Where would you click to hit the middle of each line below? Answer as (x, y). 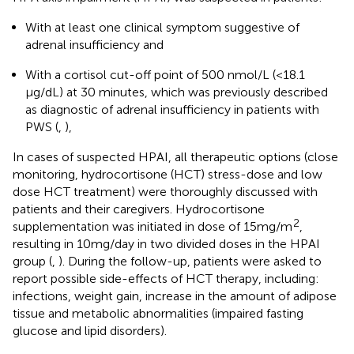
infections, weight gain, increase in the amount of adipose (175, 296)
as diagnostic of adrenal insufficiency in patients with (172, 109)
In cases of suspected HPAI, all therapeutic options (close (175, 156)
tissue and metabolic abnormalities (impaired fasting (158, 313)
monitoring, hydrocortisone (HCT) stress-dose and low (168, 174)
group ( (32, 261)
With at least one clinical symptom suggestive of (162, 27)
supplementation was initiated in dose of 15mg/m (153, 226)
